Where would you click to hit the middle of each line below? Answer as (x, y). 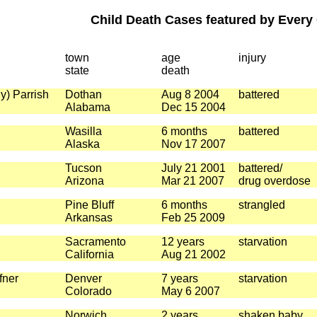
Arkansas (88, 218)
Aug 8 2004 (190, 94)
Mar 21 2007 (192, 181)
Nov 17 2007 (193, 144)
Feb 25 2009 (193, 218)
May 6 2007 (190, 291)
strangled (261, 205)
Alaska (82, 144)
